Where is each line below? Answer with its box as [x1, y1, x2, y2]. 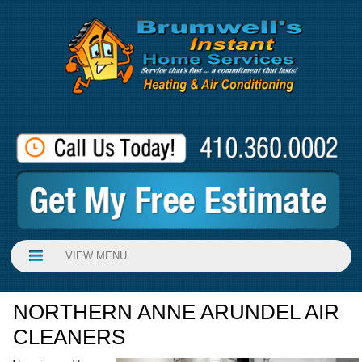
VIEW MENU [65, 250, 127, 263]
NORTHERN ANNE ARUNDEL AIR [13, 300, 340, 325]
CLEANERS [13, 325, 126, 350]
